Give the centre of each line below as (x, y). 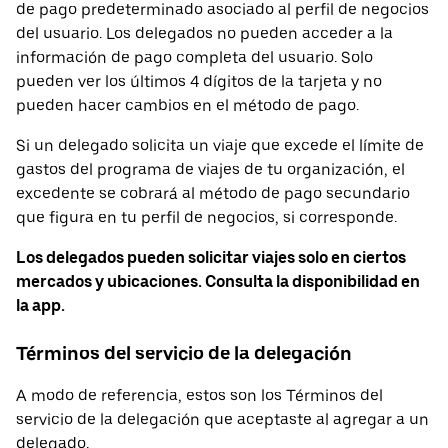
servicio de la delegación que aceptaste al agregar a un (222, 420)
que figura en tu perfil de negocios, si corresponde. (206, 217)
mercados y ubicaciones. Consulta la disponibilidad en (218, 281)
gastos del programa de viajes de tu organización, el (210, 169)
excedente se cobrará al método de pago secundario (213, 193)
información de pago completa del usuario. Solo (194, 57)
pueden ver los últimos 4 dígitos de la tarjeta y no (199, 81)
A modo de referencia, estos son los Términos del (199, 396)
